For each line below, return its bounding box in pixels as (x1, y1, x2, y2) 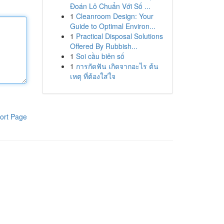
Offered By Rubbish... (69, 41, 137, 51)
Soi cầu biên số (75, 51, 124, 61)
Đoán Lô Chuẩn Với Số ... (69, 1, 150, 11)
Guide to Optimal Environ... (69, 21, 155, 31)
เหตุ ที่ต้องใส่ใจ (69, 71, 115, 81)
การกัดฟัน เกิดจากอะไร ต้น (75, 61, 158, 71)
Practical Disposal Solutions (75, 31, 163, 41)
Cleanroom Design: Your (75, 11, 153, 21)
